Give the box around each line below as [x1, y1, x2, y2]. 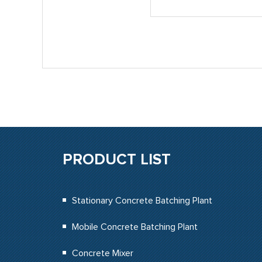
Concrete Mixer [72, 249, 133, 258]
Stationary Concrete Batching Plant [72, 196, 212, 205]
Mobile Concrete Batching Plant [72, 222, 198, 232]
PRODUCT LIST [63, 152, 171, 167]
